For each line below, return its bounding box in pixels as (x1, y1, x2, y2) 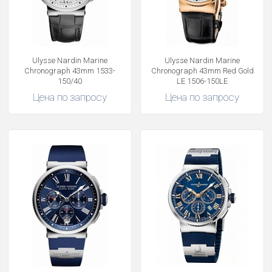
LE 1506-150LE (177, 76, 228, 86)
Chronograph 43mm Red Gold (151, 66, 254, 75)
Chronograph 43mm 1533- (24, 66, 115, 75)
